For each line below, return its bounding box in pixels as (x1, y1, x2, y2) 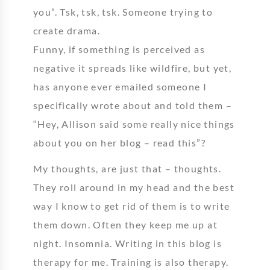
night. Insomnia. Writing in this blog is (33, 237, 222, 249)
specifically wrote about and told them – (33, 99, 232, 111)
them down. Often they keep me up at (33, 219, 218, 230)
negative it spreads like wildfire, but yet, (33, 62, 232, 74)
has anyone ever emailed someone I (33, 81, 207, 92)
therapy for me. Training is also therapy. (33, 256, 229, 268)
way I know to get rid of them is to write (33, 200, 230, 212)
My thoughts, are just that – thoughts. (33, 163, 222, 174)
